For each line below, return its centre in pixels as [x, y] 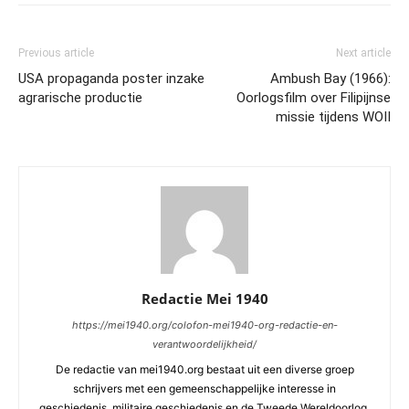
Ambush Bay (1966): [330, 79]
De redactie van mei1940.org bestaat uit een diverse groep [204, 369]
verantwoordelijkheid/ [204, 344]
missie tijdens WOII [333, 117]
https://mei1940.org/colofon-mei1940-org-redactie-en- [204, 325]
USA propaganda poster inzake [111, 79]
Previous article [56, 53]
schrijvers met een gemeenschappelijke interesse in [204, 388]
